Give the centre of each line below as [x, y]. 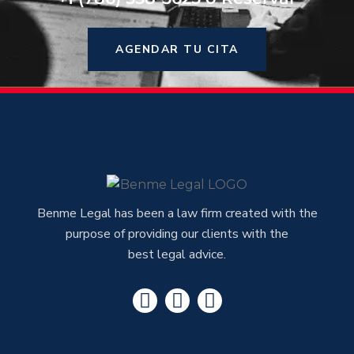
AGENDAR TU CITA [177, 49]
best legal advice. [177, 254]
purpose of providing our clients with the [177, 233]
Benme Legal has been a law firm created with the [177, 213]
